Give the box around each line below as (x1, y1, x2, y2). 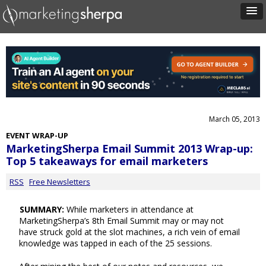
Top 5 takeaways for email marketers (6, 154, 208, 169)
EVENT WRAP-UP (6, 130, 68, 141)
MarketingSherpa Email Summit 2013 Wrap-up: (6, 141, 253, 156)
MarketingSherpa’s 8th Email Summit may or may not (19, 214, 224, 226)
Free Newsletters (29, 176, 90, 188)
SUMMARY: (20, 203, 64, 215)
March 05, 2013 (209, 114, 260, 125)
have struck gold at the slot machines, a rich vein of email (19, 226, 240, 238)
